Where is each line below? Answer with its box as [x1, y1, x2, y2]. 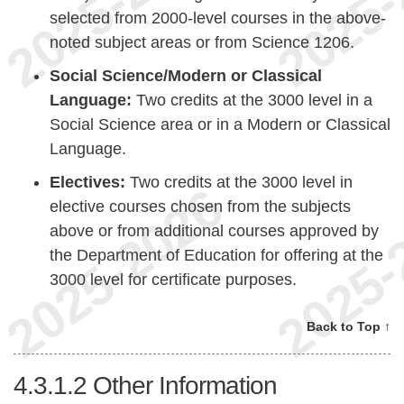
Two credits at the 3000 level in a [132, 91, 372, 110]
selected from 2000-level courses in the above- [50, 9, 386, 28]
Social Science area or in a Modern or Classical [50, 115, 390, 134]
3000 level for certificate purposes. [50, 271, 297, 289]
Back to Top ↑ [307, 319, 390, 335]
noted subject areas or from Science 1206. [50, 33, 354, 52]
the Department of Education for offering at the [50, 246, 383, 265]
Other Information [93, 372, 277, 400]
